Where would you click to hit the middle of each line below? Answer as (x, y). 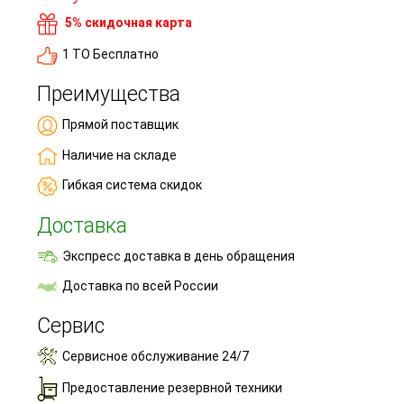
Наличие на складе (119, 155)
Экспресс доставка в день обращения (179, 256)
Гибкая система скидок (132, 184)
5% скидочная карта (129, 23)
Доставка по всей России (140, 285)
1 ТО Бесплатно (110, 55)
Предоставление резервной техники (172, 388)
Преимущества (109, 95)
